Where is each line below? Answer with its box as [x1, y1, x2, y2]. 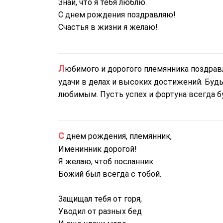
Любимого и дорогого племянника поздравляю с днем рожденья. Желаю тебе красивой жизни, [58, 63, 65, 74]
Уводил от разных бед [58, 207, 142, 216]
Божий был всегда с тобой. [58, 169, 161, 179]
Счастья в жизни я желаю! [58, 22, 158, 32]
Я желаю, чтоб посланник [58, 157, 153, 166]
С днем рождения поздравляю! [58, 10, 176, 19]
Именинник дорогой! [58, 144, 137, 154]
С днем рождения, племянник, [64, 131, 172, 141]
